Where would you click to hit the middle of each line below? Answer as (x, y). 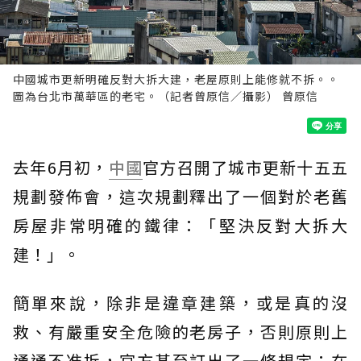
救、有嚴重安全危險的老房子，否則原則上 (180, 332)
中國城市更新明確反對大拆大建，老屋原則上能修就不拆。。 (176, 79)
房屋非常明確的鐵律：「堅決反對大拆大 (180, 226)
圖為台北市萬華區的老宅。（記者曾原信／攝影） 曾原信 (166, 96)
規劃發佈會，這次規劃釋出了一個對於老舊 (180, 197)
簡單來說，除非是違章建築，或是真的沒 (180, 303)
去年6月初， (61, 168)
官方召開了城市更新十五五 (246, 168)
